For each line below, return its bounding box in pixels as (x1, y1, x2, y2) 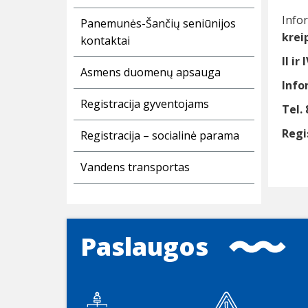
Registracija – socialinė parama (80, 128, 239, 144)
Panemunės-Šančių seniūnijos (80, 16, 236, 32)
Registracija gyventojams (80, 96, 209, 112)
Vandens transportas (80, 159, 190, 175)
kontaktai (80, 33, 130, 49)
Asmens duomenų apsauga (80, 65, 221, 80)
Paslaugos (80, 230, 208, 264)
